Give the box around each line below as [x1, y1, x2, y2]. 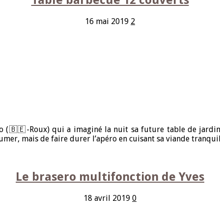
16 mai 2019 [85, 16, 129, 26]
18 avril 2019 [83, 193, 130, 203]
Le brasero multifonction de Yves [16, 170, 204, 184]
